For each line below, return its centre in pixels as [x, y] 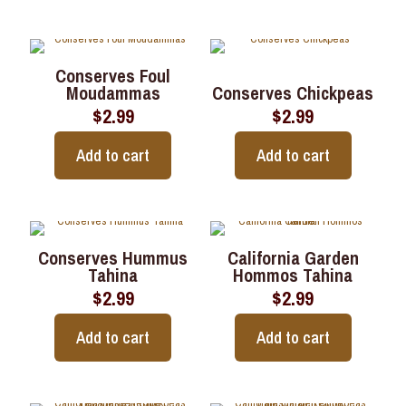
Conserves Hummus [113, 257]
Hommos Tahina [293, 275]
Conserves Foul [113, 75]
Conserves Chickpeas [293, 92]
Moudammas [113, 92]
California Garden [293, 257]
